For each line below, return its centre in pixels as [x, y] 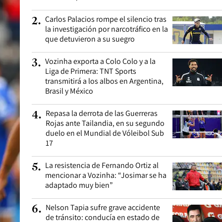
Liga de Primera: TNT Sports [91, 71]
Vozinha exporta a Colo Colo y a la [100, 61]
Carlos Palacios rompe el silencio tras [106, 19]
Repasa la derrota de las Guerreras [102, 113]
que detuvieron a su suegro [90, 39]
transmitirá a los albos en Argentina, [104, 81]
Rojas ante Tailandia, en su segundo [105, 123]
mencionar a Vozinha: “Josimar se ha [106, 175]
